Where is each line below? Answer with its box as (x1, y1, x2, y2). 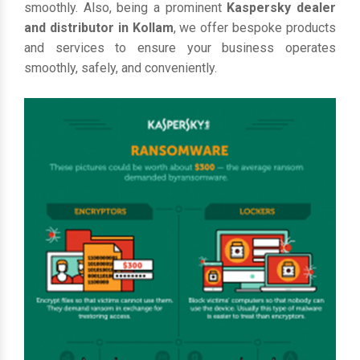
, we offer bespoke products (173, 20, 337, 35)
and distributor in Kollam (24, 20, 174, 35)
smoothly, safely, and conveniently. (24, 60, 217, 76)
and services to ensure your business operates (24, 40, 336, 55)
